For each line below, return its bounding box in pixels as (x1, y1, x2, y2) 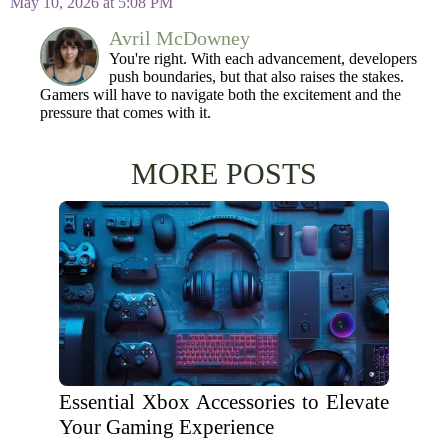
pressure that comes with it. (40, 104, 211, 121)
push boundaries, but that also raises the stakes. (109, 68, 404, 85)
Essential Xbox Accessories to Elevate (59, 390, 389, 414)
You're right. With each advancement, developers (109, 50, 417, 67)
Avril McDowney (109, 27, 250, 49)
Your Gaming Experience (59, 415, 274, 439)
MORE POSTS (131, 157, 317, 190)
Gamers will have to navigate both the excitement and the (40, 86, 401, 103)
